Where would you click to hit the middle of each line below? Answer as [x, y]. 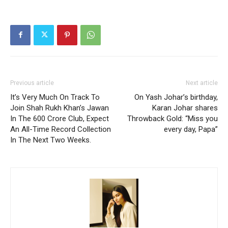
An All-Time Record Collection [61, 129]
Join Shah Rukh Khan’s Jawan [60, 108]
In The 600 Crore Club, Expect [60, 118]
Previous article [32, 83]
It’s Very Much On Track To [55, 97]
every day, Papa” [191, 129]
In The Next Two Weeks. [51, 140]
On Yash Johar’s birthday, [176, 97]
